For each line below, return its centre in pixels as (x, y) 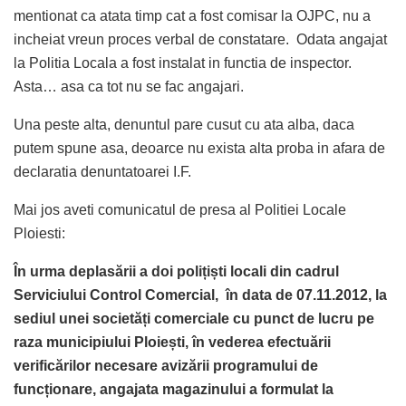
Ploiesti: (39, 233)
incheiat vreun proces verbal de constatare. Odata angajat (200, 39)
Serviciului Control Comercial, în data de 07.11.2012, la (200, 295)
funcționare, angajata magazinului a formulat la (174, 389)
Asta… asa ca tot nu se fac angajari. (129, 86)
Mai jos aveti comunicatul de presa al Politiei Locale (180, 209)
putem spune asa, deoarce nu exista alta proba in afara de (199, 148)
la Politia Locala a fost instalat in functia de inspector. (183, 63)
